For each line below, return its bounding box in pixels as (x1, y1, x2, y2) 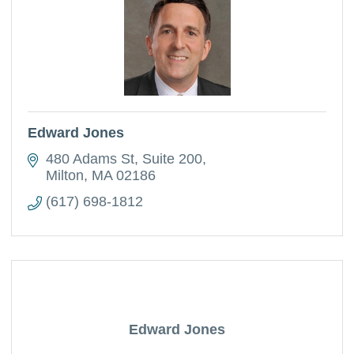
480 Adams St (45, 151, 134, 167)
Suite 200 (141, 151, 202, 167)
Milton (45, 168, 84, 183)
